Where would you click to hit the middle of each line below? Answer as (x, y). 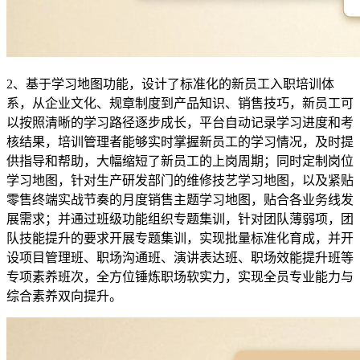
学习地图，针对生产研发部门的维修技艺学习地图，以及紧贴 (180, 181)
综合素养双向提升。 (64, 297)
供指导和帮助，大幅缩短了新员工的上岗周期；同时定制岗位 (180, 162)
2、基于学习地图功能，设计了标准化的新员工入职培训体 (170, 84)
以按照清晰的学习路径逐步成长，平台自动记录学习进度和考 (180, 123)
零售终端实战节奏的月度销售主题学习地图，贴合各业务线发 (180, 200)
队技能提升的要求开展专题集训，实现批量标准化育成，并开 (180, 239)
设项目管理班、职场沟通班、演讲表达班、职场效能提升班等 (180, 258)
